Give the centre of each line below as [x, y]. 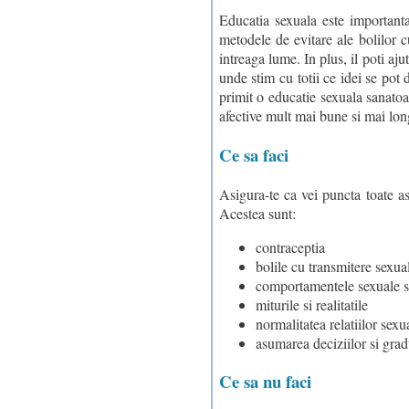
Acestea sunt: [257, 213]
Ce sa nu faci [265, 382]
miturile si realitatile [311, 304]
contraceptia [290, 246]
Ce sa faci [253, 154]
